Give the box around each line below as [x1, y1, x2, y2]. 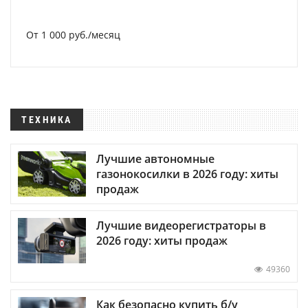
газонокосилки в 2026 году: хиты [96, 166, 278, 182]
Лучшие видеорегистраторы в [96, 218, 266, 234]
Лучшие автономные [96, 151, 214, 167]
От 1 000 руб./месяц [26, 28, 120, 41]
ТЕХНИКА [21, 114, 72, 125]
